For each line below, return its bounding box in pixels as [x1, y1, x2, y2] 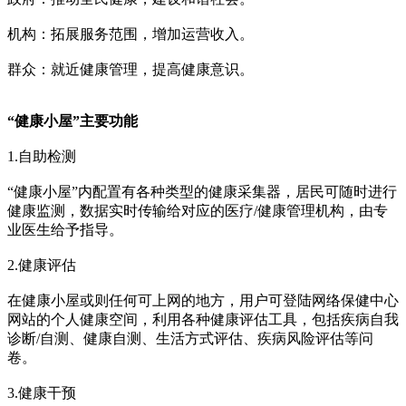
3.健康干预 [7, 385, 76, 401]
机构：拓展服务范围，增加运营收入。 [7, 26, 254, 43]
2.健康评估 [7, 257, 76, 274]
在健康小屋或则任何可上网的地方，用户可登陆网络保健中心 [7, 293, 399, 309]
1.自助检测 [7, 149, 76, 165]
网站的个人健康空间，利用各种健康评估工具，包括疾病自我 [7, 312, 399, 328]
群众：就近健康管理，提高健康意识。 [7, 62, 254, 78]
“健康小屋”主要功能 [7, 113, 138, 130]
